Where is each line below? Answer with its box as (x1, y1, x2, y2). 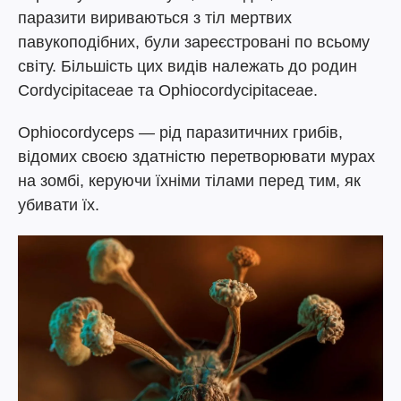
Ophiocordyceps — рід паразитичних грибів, (18, 123, 343, 141)
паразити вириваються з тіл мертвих (18, 8, 292, 27)
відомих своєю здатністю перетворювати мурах (18, 147, 375, 166)
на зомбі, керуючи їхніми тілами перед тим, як (18, 171, 361, 190)
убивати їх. (18, 195, 99, 214)
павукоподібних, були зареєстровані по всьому (18, 32, 370, 51)
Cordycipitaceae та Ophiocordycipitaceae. (18, 81, 318, 99)
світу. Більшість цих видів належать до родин (18, 56, 357, 75)
